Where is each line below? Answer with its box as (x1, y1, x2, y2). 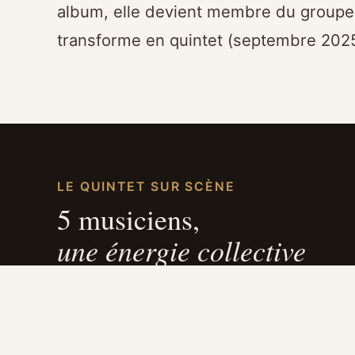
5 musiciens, (57, 199, 200, 238)
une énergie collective (57, 230, 306, 269)
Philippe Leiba (78, 314, 186, 334)
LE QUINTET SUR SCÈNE (57, 178, 235, 194)
